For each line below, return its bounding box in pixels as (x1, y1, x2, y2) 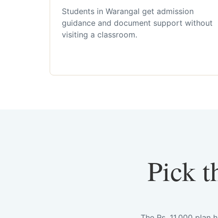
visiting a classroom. (62, 30, 137, 39)
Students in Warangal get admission (62, 6, 194, 16)
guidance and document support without (62, 18, 213, 28)
